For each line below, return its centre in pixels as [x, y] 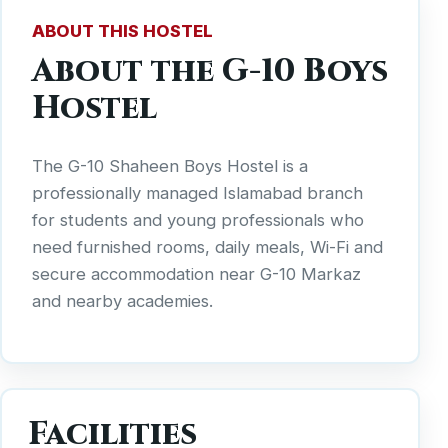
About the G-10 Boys [210, 71]
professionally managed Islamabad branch [197, 193]
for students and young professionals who [198, 220]
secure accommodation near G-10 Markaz [196, 274]
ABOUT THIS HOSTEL [122, 30]
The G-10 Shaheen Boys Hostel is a [170, 166]
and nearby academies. [122, 301]
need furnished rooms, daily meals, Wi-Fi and [207, 247]
